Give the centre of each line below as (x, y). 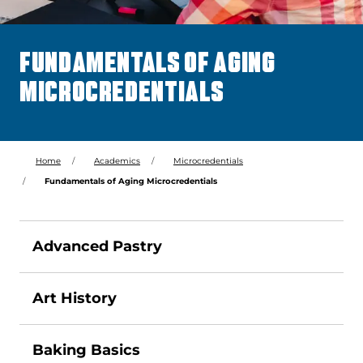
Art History (75, 299)
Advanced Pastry (97, 247)
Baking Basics (86, 350)
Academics (117, 161)
